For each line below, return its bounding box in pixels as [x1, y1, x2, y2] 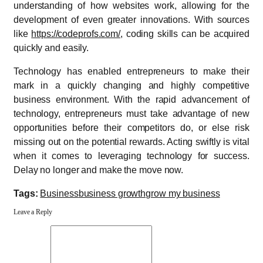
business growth [78, 188, 146, 199]
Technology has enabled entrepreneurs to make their [14, 66, 249, 77]
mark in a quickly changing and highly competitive [14, 80, 249, 91]
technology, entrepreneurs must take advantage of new [14, 109, 249, 119]
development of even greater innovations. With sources [14, 15, 249, 25]
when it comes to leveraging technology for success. [14, 151, 249, 161]
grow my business [146, 188, 220, 199]
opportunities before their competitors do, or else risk [14, 123, 249, 133]
